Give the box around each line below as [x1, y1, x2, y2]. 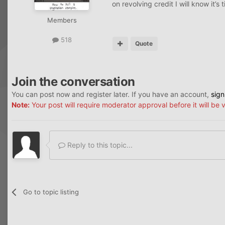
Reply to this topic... [65, 140, 133, 149]
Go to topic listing [23, 187, 79, 196]
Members [47, 16, 77, 24]
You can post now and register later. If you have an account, [12, 89, 211, 98]
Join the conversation [12, 74, 135, 89]
